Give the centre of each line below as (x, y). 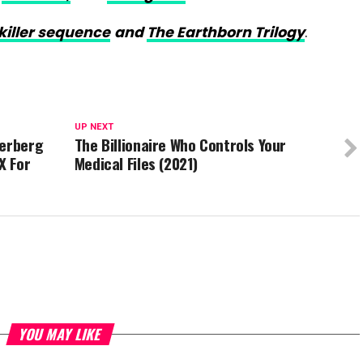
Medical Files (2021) (136, 164)
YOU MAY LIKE (60, 334)
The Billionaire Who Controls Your (180, 145)
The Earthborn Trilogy (226, 33)
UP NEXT (94, 127)
